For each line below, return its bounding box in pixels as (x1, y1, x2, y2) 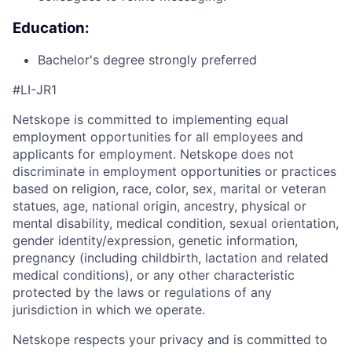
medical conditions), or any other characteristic (13, 267, 295, 284)
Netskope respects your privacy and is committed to (13, 332, 328, 348)
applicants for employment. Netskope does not (13, 146, 294, 163)
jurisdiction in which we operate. (13, 302, 205, 318)
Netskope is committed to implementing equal (13, 112, 288, 128)
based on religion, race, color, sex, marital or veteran (13, 181, 326, 197)
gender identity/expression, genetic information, (13, 233, 298, 249)
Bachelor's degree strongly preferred (38, 52, 257, 68)
